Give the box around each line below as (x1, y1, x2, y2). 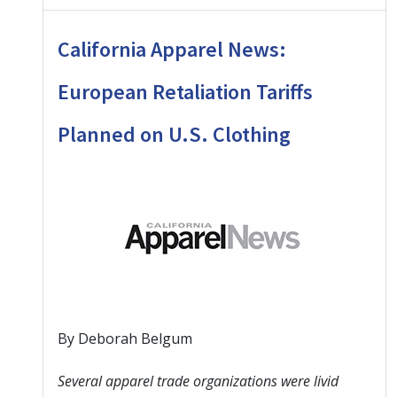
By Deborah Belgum (58, 328, 192, 348)
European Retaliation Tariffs (58, 77, 313, 105)
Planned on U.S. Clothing (58, 120, 291, 148)
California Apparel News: (58, 35, 286, 63)
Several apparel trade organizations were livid (58, 370, 339, 391)
